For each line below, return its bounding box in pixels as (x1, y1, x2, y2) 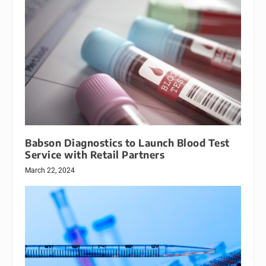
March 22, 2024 (25, 166, 75, 175)
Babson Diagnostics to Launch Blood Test (25, 137, 230, 150)
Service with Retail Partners (25, 148, 165, 161)
